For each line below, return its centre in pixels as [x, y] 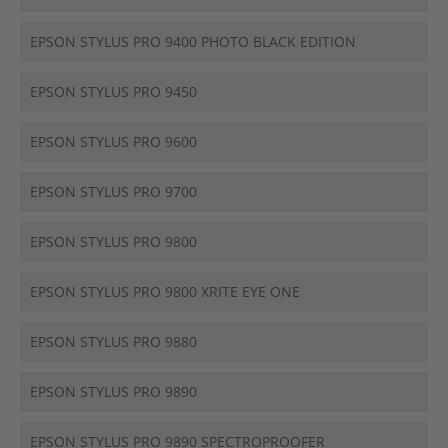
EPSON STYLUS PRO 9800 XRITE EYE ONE [165, 291]
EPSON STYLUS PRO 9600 [113, 141]
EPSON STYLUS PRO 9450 [113, 91]
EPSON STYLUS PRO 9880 [113, 341]
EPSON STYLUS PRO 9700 [113, 191]
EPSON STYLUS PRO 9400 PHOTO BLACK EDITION [193, 41]
